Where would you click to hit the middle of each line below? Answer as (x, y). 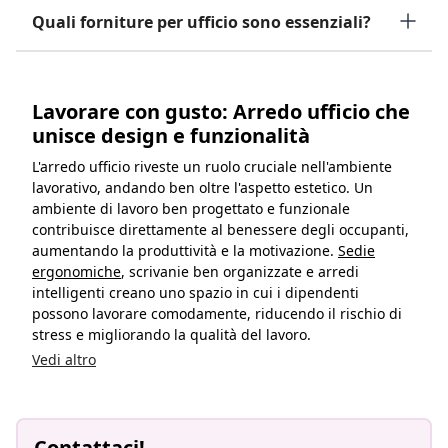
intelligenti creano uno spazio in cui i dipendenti (195, 292)
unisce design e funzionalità (171, 135)
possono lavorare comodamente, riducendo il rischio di (217, 313)
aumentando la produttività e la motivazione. (185, 250)
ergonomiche (76, 271)
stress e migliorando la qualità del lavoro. (171, 334)
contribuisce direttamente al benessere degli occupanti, (220, 229)
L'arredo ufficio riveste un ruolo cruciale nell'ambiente (212, 166)
